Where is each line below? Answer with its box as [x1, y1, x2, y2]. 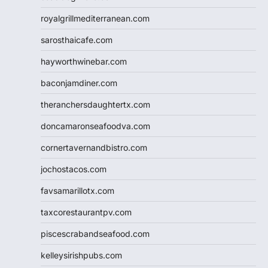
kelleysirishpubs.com [41, 249, 122, 260]
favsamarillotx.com [41, 185, 114, 196]
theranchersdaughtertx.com [41, 99, 150, 109]
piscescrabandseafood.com [41, 228, 150, 239]
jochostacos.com [41, 163, 106, 174]
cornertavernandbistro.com [41, 142, 147, 153]
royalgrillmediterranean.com [41, 13, 150, 23]
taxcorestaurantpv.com [41, 206, 132, 217]
